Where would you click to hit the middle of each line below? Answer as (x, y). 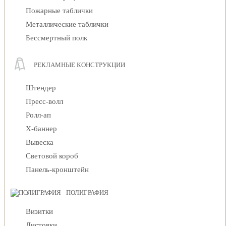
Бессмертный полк (56, 38)
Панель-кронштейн (57, 169)
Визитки (39, 211)
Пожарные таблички (59, 11)
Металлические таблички (67, 24)
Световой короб (52, 156)
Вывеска (40, 142)
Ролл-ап (38, 115)
